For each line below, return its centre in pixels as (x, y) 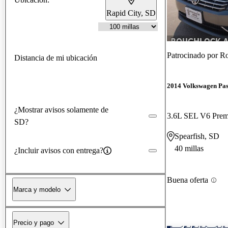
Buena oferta (188, 180)
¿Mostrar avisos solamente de (61, 109)
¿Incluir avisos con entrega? (59, 150)
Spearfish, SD (197, 136)
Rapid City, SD (131, 13)
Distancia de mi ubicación (56, 58)
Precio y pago (34, 222)
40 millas (189, 149)
